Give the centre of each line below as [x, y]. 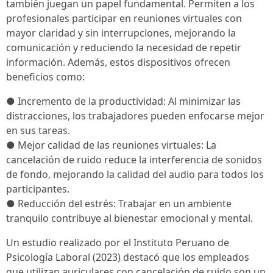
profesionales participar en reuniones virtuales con [124, 19]
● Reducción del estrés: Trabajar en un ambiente [119, 204]
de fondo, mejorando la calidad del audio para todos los [135, 175]
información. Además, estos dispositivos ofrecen [118, 62]
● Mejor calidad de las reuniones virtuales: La [111, 145]
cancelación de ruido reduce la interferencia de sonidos [134, 160]
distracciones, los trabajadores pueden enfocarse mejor [135, 116]
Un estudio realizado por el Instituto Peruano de [118, 243]
